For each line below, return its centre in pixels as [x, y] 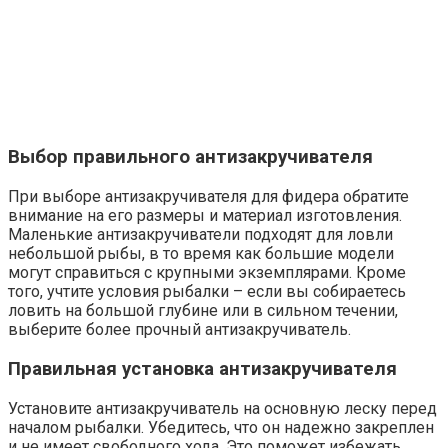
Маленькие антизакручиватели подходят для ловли [200, 235]
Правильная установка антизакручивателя [202, 368]
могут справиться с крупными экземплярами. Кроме [207, 273]
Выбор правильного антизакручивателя [190, 157]
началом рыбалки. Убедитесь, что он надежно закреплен [221, 427]
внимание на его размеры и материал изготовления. [205, 216]
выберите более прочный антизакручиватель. [179, 330]
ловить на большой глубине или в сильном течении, [203, 311]
